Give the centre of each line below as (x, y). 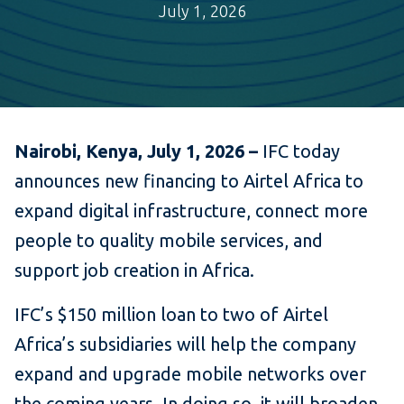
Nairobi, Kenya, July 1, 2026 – (136, 151)
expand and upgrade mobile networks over (190, 374)
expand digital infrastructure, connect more (191, 211)
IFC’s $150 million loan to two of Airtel (171, 315)
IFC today (299, 151)
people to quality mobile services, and (169, 241)
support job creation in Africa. (134, 271)
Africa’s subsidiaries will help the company (185, 344)
